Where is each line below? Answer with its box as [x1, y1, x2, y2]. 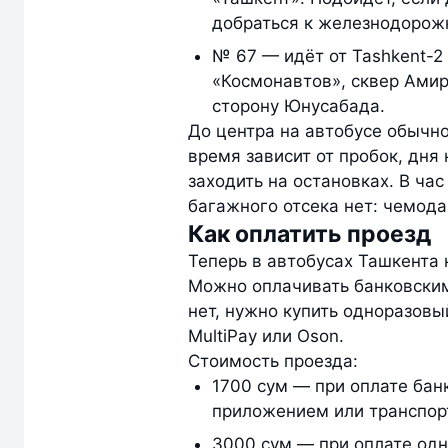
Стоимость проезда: [188, 351, 358, 371]
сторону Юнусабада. [212, 96, 390, 116]
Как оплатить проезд [188, 220, 431, 248]
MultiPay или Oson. [188, 326, 349, 346]
